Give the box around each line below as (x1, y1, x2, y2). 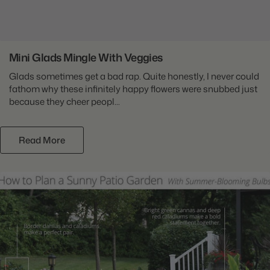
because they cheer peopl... (9, 95, 120, 108)
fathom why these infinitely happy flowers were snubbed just (9, 83, 257, 96)
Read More (19, 134, 65, 147)
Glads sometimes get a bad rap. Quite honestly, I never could (9, 70, 259, 83)
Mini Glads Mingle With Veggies (9, 49, 163, 66)
